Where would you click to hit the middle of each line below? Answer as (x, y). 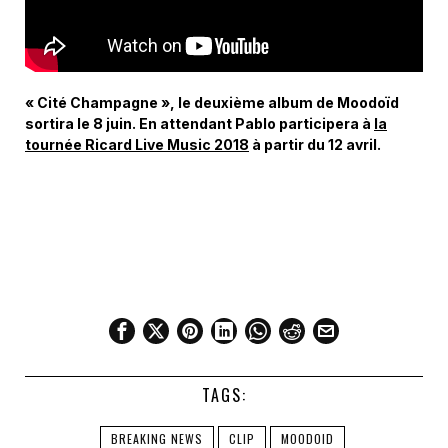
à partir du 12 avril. (315, 144)
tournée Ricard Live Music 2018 (137, 144)
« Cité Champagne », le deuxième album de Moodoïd (212, 102)
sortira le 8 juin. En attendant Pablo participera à (199, 123)
